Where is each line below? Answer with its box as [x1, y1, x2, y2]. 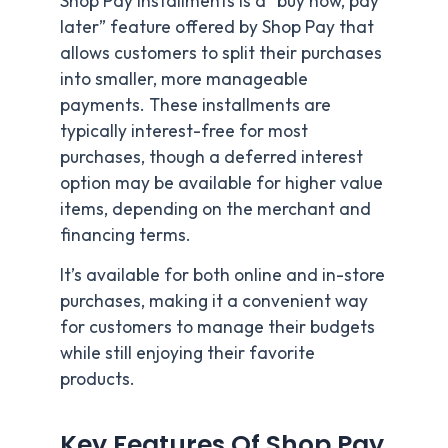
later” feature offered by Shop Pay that [60, 15, 374, 38]
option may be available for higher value [60, 171, 383, 194]
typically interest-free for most [60, 119, 308, 142]
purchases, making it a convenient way [60, 289, 368, 312]
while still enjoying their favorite [60, 341, 315, 364]
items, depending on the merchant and [60, 197, 371, 220]
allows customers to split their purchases [60, 41, 382, 64]
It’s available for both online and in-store [60, 263, 385, 286]
